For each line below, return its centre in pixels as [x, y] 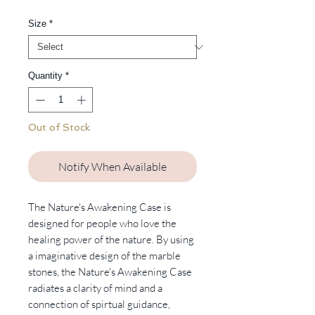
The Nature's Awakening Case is [99, 207]
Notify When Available [112, 166]
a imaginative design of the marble [104, 255]
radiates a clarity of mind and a [95, 288]
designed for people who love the [102, 223]
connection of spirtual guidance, [99, 304]
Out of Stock [59, 127]
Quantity [45, 76]
